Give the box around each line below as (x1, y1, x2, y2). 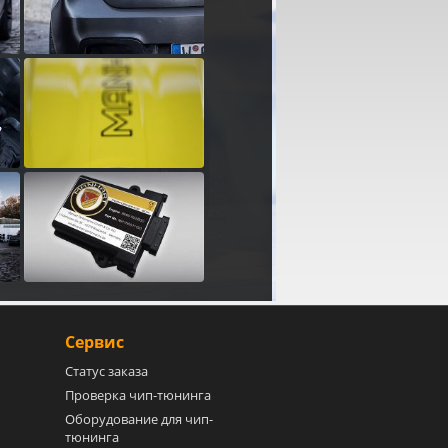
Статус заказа (65, 362, 149, 380)
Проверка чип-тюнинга (65, 386, 212, 404)
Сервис (65, 331, 125, 353)
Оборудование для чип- (65, 410, 214, 428)
